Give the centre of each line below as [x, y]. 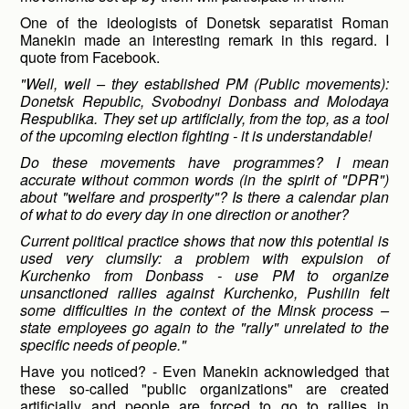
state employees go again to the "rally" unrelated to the [204, 327]
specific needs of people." [104, 345]
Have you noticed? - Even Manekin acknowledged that [204, 371]
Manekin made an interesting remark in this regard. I [204, 40]
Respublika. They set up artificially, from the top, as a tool [204, 118]
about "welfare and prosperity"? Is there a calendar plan [204, 197]
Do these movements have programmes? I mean [204, 162]
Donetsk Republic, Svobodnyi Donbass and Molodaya [204, 101]
